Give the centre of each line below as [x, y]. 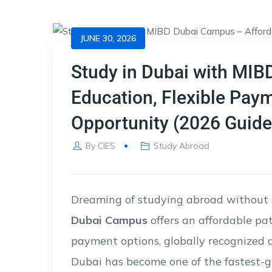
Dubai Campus [109, 220]
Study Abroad [182, 145]
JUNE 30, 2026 [108, 38]
